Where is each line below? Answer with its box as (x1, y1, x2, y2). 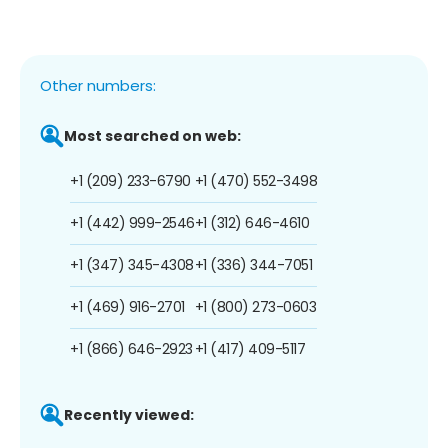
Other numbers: (40, 74, 156, 96)
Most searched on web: (64, 125, 241, 146)
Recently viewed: (64, 404, 194, 425)
